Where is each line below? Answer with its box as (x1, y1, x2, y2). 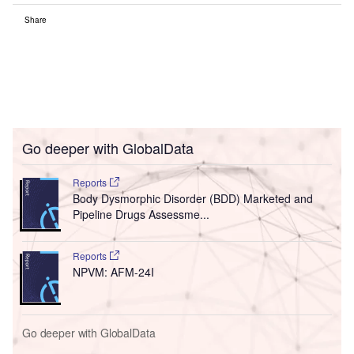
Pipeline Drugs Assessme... (72, 206, 209, 223)
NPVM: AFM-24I (72, 264, 154, 281)
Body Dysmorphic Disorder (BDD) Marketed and (72, 190, 313, 207)
